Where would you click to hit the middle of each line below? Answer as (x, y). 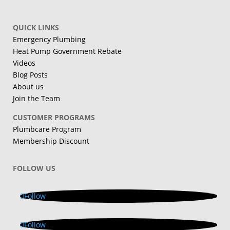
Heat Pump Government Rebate (67, 51)
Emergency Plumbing (49, 39)
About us (28, 87)
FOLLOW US (34, 168)
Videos (24, 63)
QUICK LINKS (36, 27)
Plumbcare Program (47, 129)
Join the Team (36, 98)
